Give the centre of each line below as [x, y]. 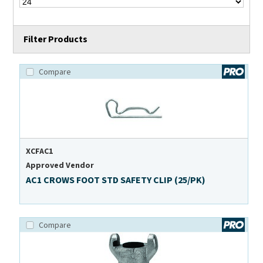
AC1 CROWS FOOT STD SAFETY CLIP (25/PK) [116, 181]
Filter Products [56, 40]
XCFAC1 [40, 152]
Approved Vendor [60, 166]
